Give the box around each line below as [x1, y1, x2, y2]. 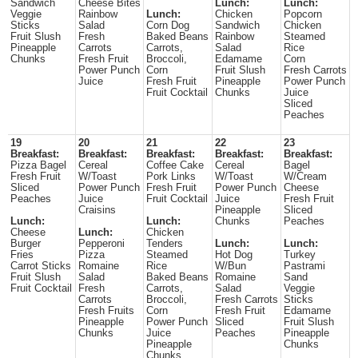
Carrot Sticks [10, 261, 71, 272]
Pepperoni [78, 238, 125, 249]
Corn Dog [146, 20, 189, 31]
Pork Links [146, 171, 196, 182]
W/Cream [284, 171, 327, 182]
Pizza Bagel [10, 160, 66, 171]
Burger [10, 238, 41, 249]
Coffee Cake [146, 160, 204, 171]
